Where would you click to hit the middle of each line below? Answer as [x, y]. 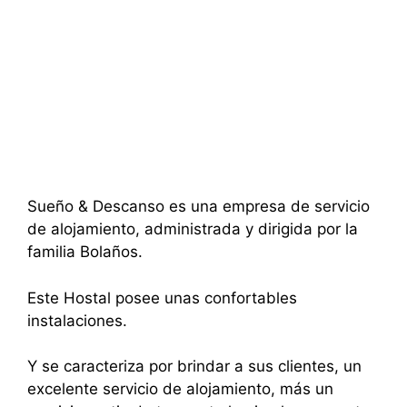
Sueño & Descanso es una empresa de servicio [199, 207]
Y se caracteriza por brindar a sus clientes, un [194, 367]
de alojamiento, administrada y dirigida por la [193, 229]
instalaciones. [77, 320]
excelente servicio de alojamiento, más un [180, 389]
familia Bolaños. [85, 252]
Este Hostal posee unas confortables [162, 298]
